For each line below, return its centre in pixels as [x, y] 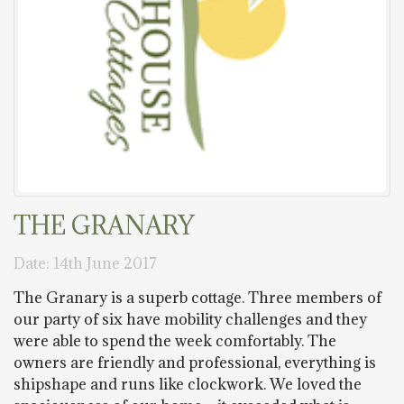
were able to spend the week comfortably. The [175, 341]
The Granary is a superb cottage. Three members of [197, 298]
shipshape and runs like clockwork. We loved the [188, 384]
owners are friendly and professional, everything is [195, 363]
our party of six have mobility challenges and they [190, 319]
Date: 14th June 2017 [85, 263]
